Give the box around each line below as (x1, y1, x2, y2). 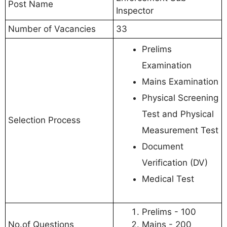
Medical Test (142, 174, 194, 184)
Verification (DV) (142, 158, 208, 168)
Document (142, 141, 183, 152)
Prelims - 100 (142, 207, 196, 217)
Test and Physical (142, 109, 214, 120)
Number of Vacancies (8, 24, 96, 34)
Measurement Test (142, 125, 218, 136)
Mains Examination (142, 77, 218, 87)
